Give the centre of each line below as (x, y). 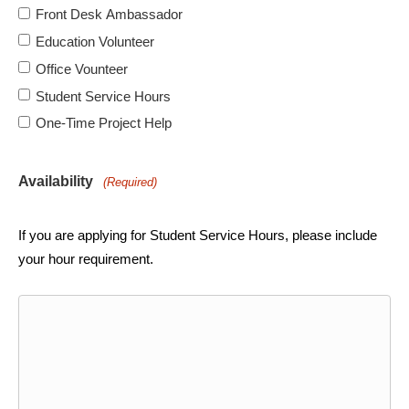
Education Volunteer (95, 42)
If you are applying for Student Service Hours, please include (198, 236)
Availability (56, 182)
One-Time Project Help (104, 123)
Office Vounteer (82, 68)
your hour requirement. (86, 259)
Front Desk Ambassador (109, 15)
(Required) (131, 183)
